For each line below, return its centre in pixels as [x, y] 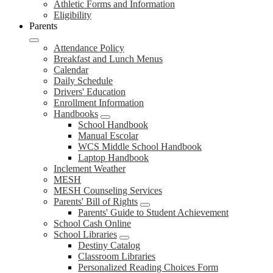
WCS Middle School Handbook [140, 147]
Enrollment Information [99, 103]
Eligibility [73, 15]
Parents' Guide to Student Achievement [153, 212]
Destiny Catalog [109, 245]
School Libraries [85, 234]
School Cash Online [92, 223]
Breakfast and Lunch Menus [108, 59]
